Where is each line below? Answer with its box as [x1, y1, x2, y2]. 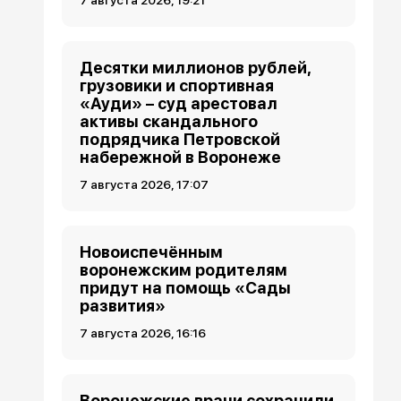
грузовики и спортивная [80, 76, 275, 96]
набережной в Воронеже [80, 148, 282, 167]
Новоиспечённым [80, 243, 224, 262]
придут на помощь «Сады [80, 278, 292, 298]
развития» [80, 296, 166, 316]
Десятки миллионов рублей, [80, 58, 311, 78]
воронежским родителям [80, 260, 288, 280]
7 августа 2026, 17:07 [80, 177, 209, 192]
